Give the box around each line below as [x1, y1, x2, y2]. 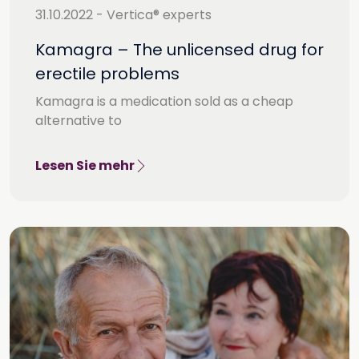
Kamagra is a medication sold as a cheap [35, 92, 293, 111]
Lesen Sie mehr [35, 156, 135, 175]
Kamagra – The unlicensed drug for [35, 38, 324, 62]
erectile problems [35, 63, 179, 86]
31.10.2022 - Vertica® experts [35, 6, 212, 25]
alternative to [35, 111, 122, 131]
